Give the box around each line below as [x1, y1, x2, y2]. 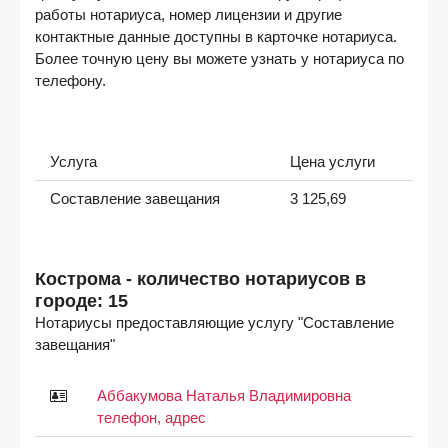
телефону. [35, 73, 106, 90]
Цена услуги [289, 153, 375, 170]
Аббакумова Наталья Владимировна [96, 387, 351, 404]
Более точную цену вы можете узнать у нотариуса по [35, 51, 404, 68]
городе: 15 [35, 289, 128, 311]
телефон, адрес [96, 409, 206, 426]
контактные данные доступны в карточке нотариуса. [35, 29, 397, 46]
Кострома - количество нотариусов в [35, 267, 366, 289]
